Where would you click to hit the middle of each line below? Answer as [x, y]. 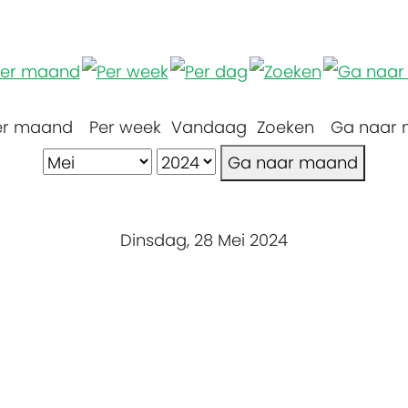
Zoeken [285, 127]
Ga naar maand [293, 162]
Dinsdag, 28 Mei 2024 [204, 240]
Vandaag [209, 127]
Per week [125, 127]
